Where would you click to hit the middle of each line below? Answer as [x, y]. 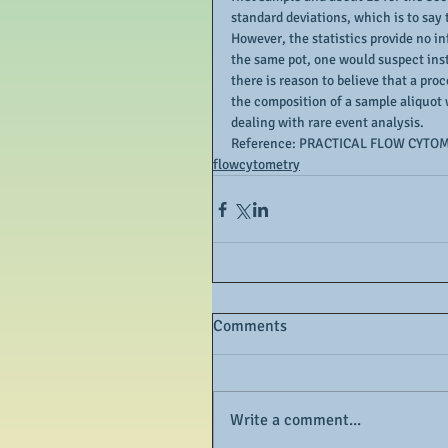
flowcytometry [256, 164]
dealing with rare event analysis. [327, 122]
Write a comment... [295, 420]
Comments [250, 326]
